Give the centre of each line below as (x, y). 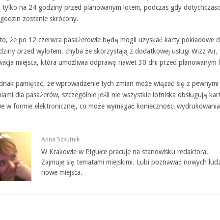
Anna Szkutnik (60, 139)
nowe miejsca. (62, 172)
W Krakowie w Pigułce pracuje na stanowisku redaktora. (125, 151)
